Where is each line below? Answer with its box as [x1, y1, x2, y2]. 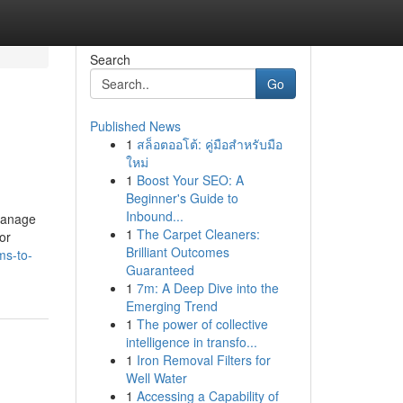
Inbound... [125, 207, 184, 225]
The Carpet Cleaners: [136, 225, 260, 243]
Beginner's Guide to [125, 189, 238, 207]
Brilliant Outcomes [125, 243, 229, 261]
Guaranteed [125, 261, 194, 279]
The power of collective [136, 315, 268, 333]
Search [89, 50, 130, 68]
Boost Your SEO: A [136, 171, 244, 189]
